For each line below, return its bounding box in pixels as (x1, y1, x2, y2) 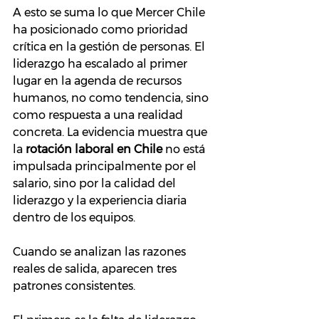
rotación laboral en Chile (26, 142, 162, 157)
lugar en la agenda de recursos (13, 74, 184, 88)
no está (162, 142, 208, 157)
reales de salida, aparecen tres (13, 262, 179, 276)
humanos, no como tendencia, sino (13, 91, 211, 105)
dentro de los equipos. (13, 211, 135, 225)
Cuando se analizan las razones (13, 245, 189, 259)
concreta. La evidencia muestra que (13, 125, 210, 140)
